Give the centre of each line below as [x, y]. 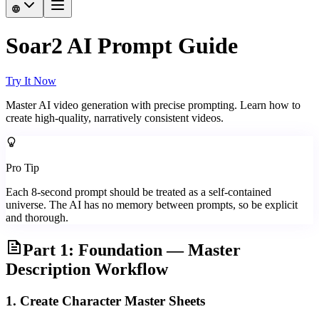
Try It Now [31, 80]
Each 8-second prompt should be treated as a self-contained [138, 192]
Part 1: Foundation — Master [132, 250]
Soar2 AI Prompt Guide [122, 46]
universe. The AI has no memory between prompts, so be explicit [152, 204]
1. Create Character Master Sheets [105, 300]
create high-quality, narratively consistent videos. [115, 117]
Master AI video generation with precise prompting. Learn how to [153, 105]
